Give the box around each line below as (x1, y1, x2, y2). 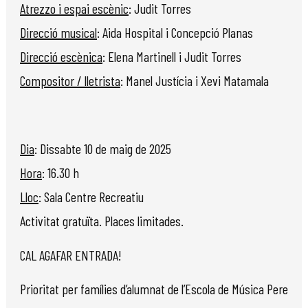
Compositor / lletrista (20, 72, 120, 89)
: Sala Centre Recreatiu (38, 188, 144, 206)
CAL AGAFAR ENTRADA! (20, 246, 122, 263)
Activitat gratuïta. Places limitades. (20, 212, 184, 230)
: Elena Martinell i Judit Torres (102, 48, 241, 65)
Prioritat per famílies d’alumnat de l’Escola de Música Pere (20, 280, 288, 297)
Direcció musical (20, 24, 97, 41)
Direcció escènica (20, 48, 102, 65)
